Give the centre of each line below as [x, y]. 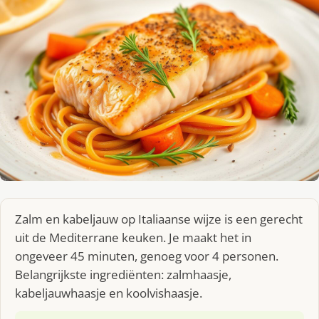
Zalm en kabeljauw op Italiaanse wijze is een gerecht [159, 219]
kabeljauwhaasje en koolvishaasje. [109, 293]
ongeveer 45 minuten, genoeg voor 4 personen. [147, 256]
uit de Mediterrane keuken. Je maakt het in [133, 237]
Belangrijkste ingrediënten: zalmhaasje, [123, 274]
